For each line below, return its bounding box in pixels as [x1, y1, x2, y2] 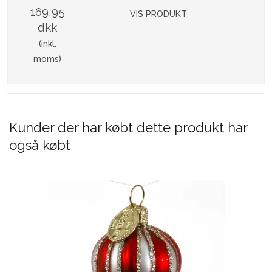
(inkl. [38, 39, 56, 49]
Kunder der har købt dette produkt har [9, 120, 247, 136]
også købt [9, 137, 70, 154]
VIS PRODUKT [130, 9, 188, 19]
